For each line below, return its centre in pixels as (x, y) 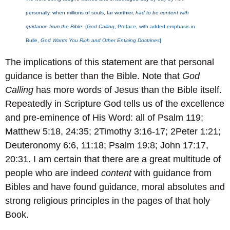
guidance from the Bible (54, 26)
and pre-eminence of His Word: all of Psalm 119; (104, 117)
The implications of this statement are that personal (110, 62)
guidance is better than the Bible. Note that (94, 76)
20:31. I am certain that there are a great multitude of (113, 159)
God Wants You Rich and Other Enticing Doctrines (100, 40)
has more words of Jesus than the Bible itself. (128, 90)
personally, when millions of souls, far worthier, (81, 12)
